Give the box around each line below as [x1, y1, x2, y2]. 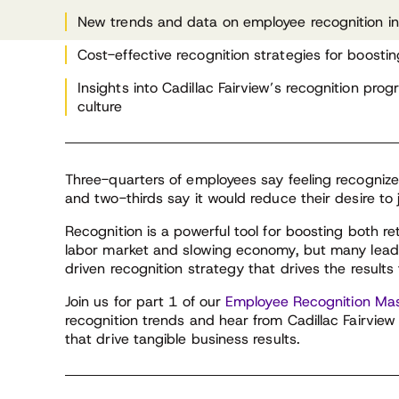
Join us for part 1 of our [65, 292, 226, 311]
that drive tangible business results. [65, 330, 300, 348]
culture [77, 97, 123, 116]
